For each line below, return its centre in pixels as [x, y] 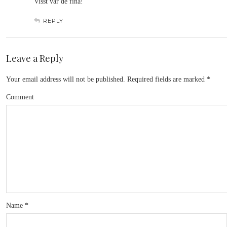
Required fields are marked [166, 79]
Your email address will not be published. [66, 79]
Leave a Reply [35, 58]
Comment [20, 97]
